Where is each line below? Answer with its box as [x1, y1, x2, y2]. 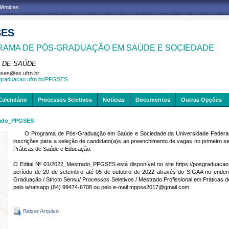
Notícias [103, 97, 125, 103]
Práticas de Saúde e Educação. [13, 146, 91, 152]
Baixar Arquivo [21, 208, 59, 214]
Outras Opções [181, 97, 222, 103]
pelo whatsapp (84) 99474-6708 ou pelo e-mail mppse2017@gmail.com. [13, 184, 191, 190]
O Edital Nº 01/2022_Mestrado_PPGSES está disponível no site [13, 161, 176, 167]
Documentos [135, 97, 170, 103]
